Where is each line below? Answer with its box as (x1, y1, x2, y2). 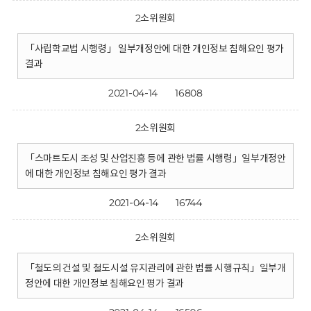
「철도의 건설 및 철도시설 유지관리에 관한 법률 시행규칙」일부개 (24, 262, 286, 274)
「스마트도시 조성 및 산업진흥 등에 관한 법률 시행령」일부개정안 (24, 152, 286, 165)
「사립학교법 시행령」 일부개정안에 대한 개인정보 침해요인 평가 (24, 42, 285, 55)
